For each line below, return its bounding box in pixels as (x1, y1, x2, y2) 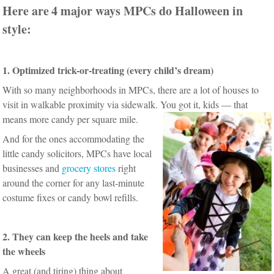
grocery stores (62, 161, 116, 174)
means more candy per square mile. (2, 112, 139, 125)
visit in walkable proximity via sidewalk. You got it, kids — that (2, 97, 248, 111)
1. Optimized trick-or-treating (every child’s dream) (2, 62, 214, 77)
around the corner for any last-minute (2, 176, 145, 189)
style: (2, 20, 32, 38)
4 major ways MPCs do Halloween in (51, 1, 243, 20)
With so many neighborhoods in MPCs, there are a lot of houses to (2, 83, 259, 96)
